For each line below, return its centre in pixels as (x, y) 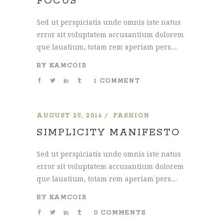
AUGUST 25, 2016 (69, 116)
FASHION (131, 116)
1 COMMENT (117, 81)
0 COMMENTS (120, 213)
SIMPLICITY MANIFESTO (109, 133)
